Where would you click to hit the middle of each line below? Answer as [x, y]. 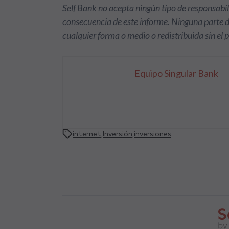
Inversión [118, 134]
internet [87, 134]
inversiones [153, 134]
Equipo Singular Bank [176, 73]
